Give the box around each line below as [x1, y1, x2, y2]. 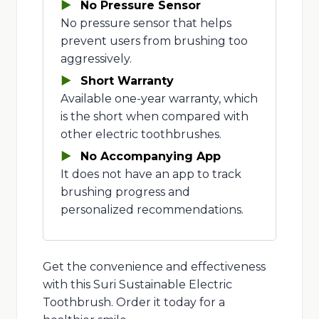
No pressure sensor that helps [60, 16, 231, 30]
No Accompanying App [80, 149, 221, 163]
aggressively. [60, 51, 132, 66]
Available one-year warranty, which [60, 91, 258, 105]
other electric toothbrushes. [60, 127, 221, 141]
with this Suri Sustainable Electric [42, 277, 232, 291]
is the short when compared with [60, 109, 249, 123]
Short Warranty [80, 73, 174, 88]
